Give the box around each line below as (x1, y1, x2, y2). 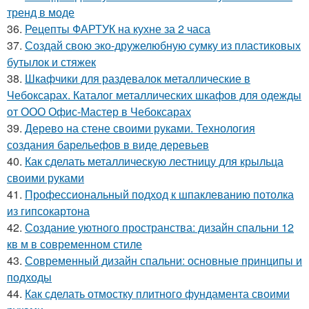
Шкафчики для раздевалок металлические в (25, 70, 250, 87)
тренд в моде (7, 4, 74, 21)
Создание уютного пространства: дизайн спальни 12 (25, 219, 294, 236)
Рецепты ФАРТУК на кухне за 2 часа (25, 21, 210, 37)
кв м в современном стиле (7, 236, 142, 252)
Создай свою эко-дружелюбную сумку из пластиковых (25, 37, 301, 54)
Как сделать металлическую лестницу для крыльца (25, 153, 283, 170)
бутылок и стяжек (7, 54, 96, 70)
